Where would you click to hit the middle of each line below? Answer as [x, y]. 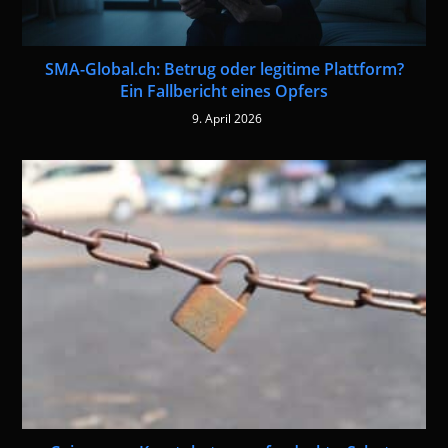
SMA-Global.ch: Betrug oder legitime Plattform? [224, 68]
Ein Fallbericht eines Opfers [224, 90]
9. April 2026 [226, 118]
